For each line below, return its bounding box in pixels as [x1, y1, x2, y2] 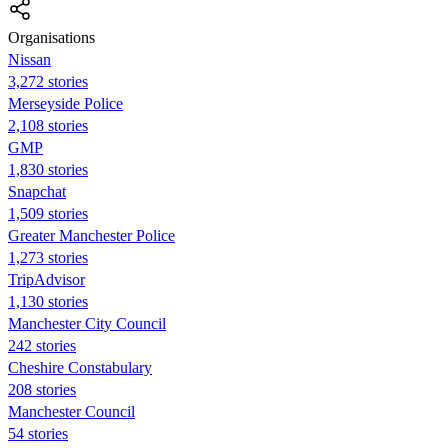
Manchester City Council [8, 314, 166, 332]
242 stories [8, 336, 76, 354]
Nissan [8, 50, 51, 68]
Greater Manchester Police [8, 226, 175, 244]
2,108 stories [8, 116, 88, 134]
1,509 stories [8, 204, 88, 222]
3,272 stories [8, 72, 88, 90]
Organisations [8, 28, 95, 46]
